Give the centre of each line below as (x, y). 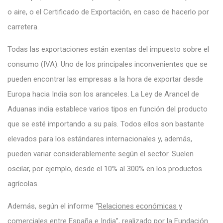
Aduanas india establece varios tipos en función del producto (108, 109)
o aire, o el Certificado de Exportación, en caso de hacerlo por (108, 12)
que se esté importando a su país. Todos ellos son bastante (106, 124)
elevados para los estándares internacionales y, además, (100, 139)
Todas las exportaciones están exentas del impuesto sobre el (108, 49)
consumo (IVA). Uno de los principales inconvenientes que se (108, 64)
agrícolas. (23, 183)
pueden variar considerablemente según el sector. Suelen (101, 154)
